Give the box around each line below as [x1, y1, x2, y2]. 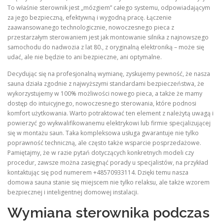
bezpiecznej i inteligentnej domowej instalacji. [7, 187, 139, 196]
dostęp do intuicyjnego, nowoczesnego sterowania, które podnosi [7, 99, 196, 108]
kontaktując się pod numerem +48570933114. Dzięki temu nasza [7, 168, 188, 177]
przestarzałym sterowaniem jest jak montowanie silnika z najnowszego [7, 33, 209, 42]
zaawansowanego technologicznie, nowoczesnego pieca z [7, 23, 174, 32]
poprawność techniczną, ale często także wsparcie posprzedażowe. [7, 138, 201, 147]
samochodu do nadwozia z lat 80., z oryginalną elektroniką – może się [7, 43, 204, 52]
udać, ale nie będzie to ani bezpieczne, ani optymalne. [7, 53, 162, 62]
